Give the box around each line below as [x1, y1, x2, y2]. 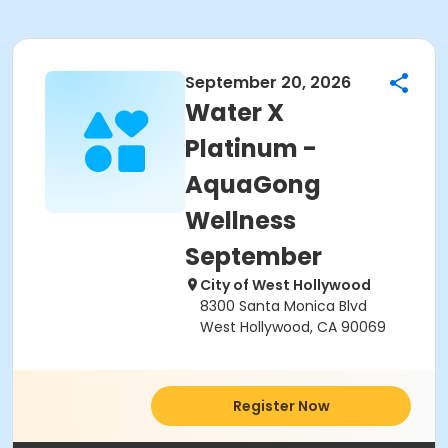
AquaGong [185, 168, 321, 201]
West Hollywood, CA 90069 [200, 317, 386, 337]
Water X [185, 96, 284, 129]
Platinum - [185, 132, 317, 165]
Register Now [232, 396, 330, 416]
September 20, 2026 [185, 71, 351, 94]
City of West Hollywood [200, 275, 371, 295]
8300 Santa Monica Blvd [200, 296, 367, 316]
